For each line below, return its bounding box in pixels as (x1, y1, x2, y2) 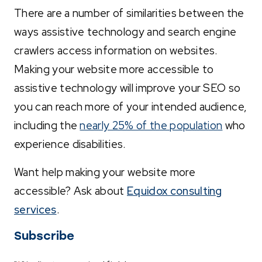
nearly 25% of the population (80, 118, 223, 133)
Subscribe (14, 228, 74, 243)
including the (14, 118, 80, 133)
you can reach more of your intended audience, (14, 99, 247, 114)
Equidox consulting (127, 183, 222, 198)
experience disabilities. (14, 136, 126, 151)
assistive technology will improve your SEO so (14, 80, 241, 95)
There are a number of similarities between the (14, 5, 244, 20)
